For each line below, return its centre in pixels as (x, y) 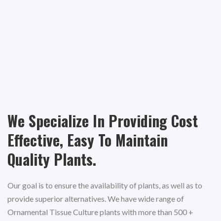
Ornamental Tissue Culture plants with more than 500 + (100, 212)
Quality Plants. (52, 159)
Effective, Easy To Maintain (88, 140)
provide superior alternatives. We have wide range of (96, 199)
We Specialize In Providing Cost (103, 121)
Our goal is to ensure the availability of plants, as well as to (105, 185)
